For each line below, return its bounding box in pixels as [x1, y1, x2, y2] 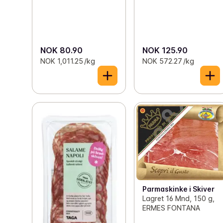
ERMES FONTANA [142, 203, 201, 212]
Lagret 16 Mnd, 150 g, [142, 194, 215, 203]
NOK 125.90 [142, 45, 188, 55]
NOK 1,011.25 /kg [40, 56, 95, 65]
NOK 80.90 [40, 45, 83, 55]
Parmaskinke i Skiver [142, 184, 215, 193]
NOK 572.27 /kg [142, 56, 195, 65]
